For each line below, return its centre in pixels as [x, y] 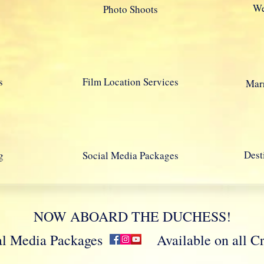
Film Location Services [130, 82]
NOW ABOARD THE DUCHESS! [132, 217]
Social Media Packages [130, 156]
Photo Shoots [130, 9]
